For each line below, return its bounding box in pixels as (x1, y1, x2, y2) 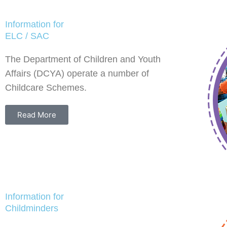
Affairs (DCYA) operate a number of (5, 68, 149, 79)
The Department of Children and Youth (5, 54, 161, 64)
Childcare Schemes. (5, 82, 87, 93)
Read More (17, 109, 56, 120)
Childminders (5, 203, 58, 213)
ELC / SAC (5, 30, 49, 41)
